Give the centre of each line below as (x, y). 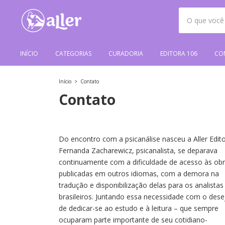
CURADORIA (126, 53)
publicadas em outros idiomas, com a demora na (139, 174)
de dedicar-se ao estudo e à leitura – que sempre (139, 208)
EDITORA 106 (179, 53)
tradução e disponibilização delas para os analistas (141, 185)
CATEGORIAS (73, 53)
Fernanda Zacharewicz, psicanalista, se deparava (138, 150)
